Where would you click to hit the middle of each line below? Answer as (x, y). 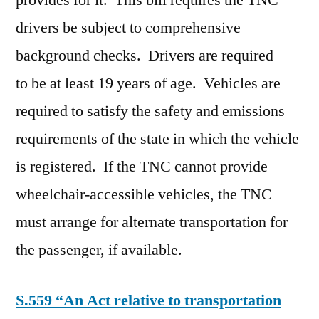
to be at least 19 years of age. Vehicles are (148, 84)
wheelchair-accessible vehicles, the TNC (144, 195)
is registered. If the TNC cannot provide (142, 167)
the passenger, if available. (99, 250)
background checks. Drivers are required (145, 56)
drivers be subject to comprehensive (128, 28)
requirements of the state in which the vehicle (157, 139)
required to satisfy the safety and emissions (150, 111)
